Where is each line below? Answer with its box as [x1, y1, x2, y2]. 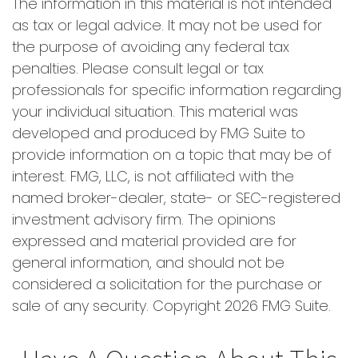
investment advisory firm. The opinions [12, 209, 276, 230]
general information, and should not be [12, 253, 284, 273]
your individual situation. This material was [12, 101, 298, 122]
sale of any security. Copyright [12, 296, 225, 316]
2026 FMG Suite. [225, 296, 331, 316]
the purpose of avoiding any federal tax [12, 37, 289, 58]
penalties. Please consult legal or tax [12, 58, 264, 79]
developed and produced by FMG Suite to [12, 123, 305, 144]
